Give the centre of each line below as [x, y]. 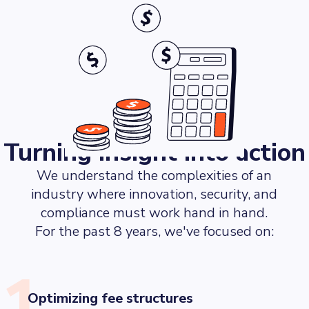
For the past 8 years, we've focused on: [154, 231]
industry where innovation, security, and [154, 194]
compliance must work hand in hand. [154, 213]
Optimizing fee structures [110, 298]
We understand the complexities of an [154, 176]
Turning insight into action [154, 153]
